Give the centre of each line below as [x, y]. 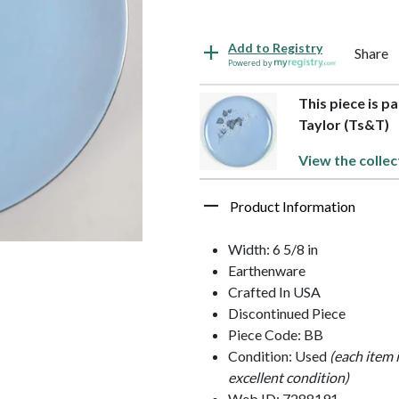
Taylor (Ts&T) [344, 124]
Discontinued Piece [287, 313]
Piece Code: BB [276, 334]
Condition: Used [279, 355]
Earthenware [267, 270]
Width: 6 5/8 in [273, 248]
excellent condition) [289, 377]
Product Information [293, 206]
